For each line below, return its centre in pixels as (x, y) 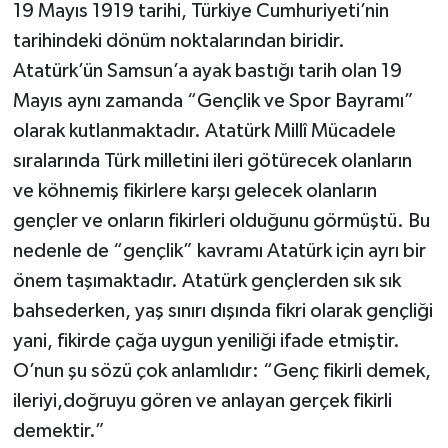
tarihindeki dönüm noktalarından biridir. (178, 41)
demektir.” (58, 431)
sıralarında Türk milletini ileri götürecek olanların (212, 161)
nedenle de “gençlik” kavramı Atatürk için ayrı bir (219, 251)
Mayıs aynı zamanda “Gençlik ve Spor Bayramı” (213, 101)
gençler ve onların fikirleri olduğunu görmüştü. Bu (221, 221)
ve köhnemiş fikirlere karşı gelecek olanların (194, 191)
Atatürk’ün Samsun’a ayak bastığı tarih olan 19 (207, 71)
